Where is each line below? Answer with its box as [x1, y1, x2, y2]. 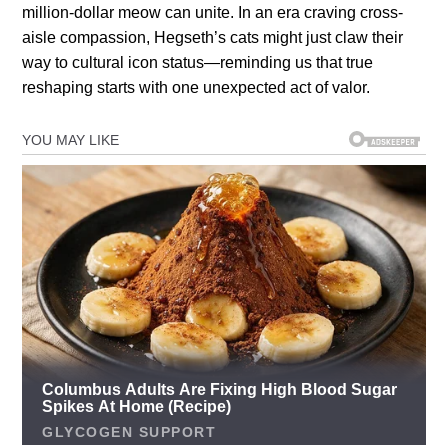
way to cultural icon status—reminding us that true [22, 54, 374, 72]
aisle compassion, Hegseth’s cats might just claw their [22, 29, 404, 47]
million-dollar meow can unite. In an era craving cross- [22, 4, 404, 22]
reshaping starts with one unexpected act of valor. [22, 79, 371, 97]
